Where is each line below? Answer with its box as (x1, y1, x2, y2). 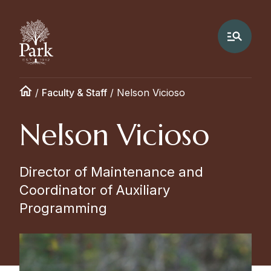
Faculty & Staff (42, 87, 107, 99)
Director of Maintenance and (19, 164, 203, 180)
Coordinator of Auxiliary (19, 182, 170, 198)
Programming (19, 200, 107, 216)
